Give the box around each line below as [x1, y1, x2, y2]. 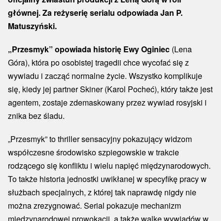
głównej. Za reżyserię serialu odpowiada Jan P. [8, 7, 183, 19]
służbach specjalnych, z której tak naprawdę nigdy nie [8, 186, 196, 198]
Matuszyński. [8, 20, 61, 32]
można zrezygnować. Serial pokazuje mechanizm [8, 200, 181, 212]
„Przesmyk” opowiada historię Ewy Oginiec [8, 43, 170, 55]
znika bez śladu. [8, 110, 69, 122]
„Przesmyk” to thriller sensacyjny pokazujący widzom [8, 133, 192, 145]
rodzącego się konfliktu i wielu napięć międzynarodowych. [8, 160, 211, 172]
